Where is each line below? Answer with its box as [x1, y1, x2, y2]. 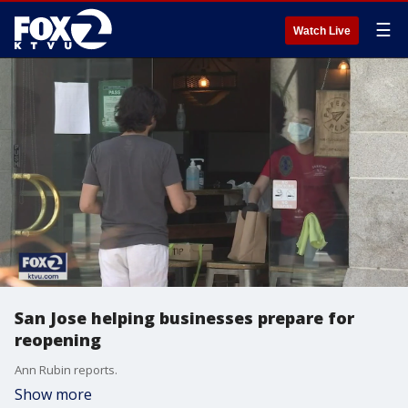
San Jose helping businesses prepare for [15, 307, 354, 329]
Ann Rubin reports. [15, 362, 117, 378]
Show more [15, 384, 92, 404]
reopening [15, 329, 101, 351]
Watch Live [293, 25, 351, 37]
